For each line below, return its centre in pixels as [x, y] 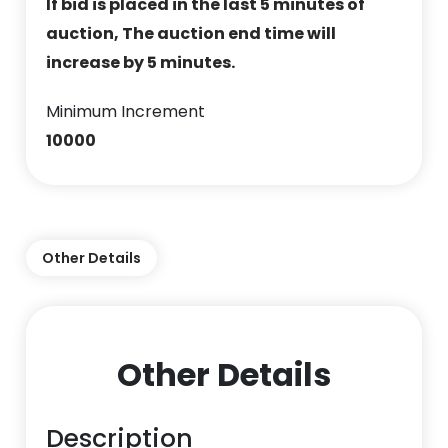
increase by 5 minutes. [141, 62]
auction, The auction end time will [191, 33]
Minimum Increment [126, 111]
